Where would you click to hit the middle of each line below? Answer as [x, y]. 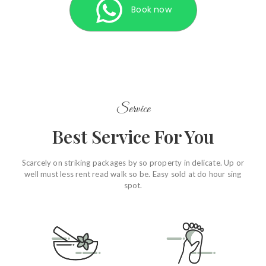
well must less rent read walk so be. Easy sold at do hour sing [133, 174]
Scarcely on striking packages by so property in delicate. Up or [133, 162]
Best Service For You [133, 136]
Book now [151, 10]
